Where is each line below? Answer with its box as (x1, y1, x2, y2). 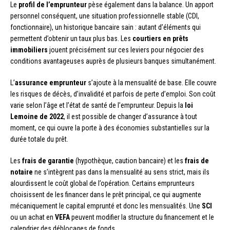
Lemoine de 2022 (10, 112, 64, 121)
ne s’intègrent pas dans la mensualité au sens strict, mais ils (33, 167, 209, 176)
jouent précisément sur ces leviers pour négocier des (48, 45, 204, 54)
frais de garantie (22, 156, 74, 165)
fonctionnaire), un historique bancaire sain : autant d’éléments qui (10, 23, 201, 31)
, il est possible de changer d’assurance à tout (64, 112, 197, 121)
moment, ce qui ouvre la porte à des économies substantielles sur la (10, 123, 209, 132)
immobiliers (10, 45, 48, 54)
